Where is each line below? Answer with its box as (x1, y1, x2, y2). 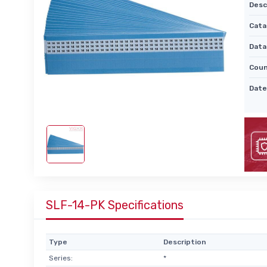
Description (163, 237, 206, 246)
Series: (48, 253, 73, 262)
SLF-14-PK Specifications (46, 197, 184, 212)
